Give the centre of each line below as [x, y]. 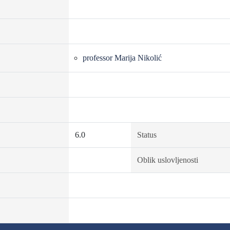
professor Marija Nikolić [122, 58]
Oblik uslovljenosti [167, 160]
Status [147, 135]
